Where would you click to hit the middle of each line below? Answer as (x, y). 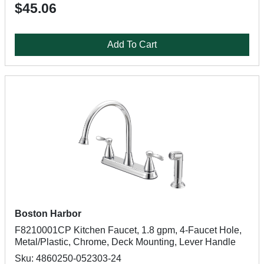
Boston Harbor (48, 214)
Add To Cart (132, 44)
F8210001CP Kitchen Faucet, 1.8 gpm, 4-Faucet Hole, (128, 230)
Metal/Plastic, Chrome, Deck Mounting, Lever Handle (125, 242)
